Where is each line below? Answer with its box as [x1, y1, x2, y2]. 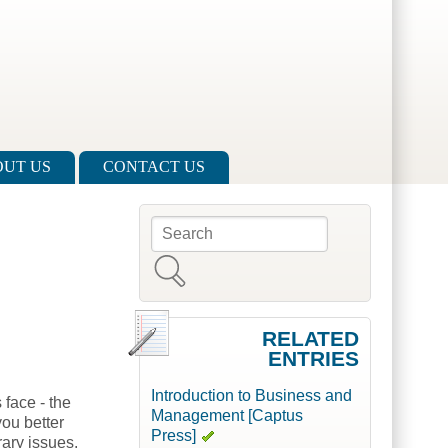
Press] [150, 427, 196, 445]
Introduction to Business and [150, 387, 352, 405]
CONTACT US [103, 158, 205, 176]
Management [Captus [150, 407, 303, 425]
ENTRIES [267, 347, 359, 371]
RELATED [261, 327, 359, 351]
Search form [150, 226, 275, 250]
